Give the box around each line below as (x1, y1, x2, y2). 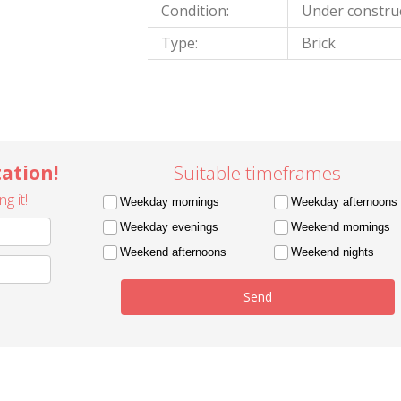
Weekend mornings (290, 220, 390, 234)
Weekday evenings (119, 220, 218, 234)
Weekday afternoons (290, 195, 397, 209)
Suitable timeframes (174, 160, 342, 185)
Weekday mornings (119, 195, 219, 209)
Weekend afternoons (119, 245, 226, 259)
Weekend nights (290, 245, 374, 259)
